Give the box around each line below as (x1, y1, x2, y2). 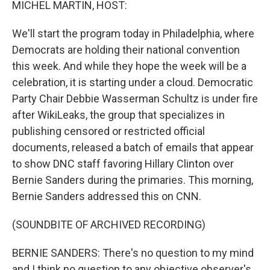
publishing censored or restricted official (12, 125, 205, 137)
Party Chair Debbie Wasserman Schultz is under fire (12, 92, 258, 105)
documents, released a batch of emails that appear (12, 141, 254, 154)
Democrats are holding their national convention (12, 43, 240, 56)
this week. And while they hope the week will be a (12, 60, 246, 72)
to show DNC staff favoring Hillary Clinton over (12, 157, 234, 170)
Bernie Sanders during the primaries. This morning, (12, 174, 253, 186)
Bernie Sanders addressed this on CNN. (12, 190, 201, 202)
